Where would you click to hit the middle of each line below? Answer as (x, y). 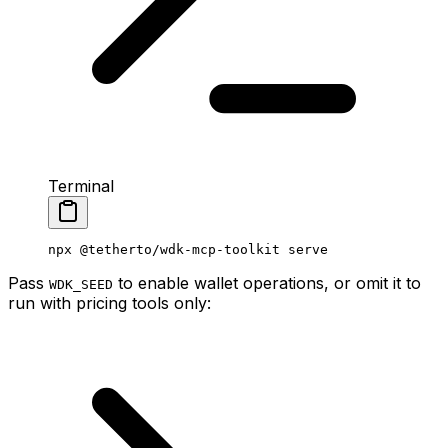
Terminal (81, 186)
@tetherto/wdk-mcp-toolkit (176, 250)
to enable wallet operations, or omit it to (267, 283)
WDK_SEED (81, 285)
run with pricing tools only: (109, 303)
